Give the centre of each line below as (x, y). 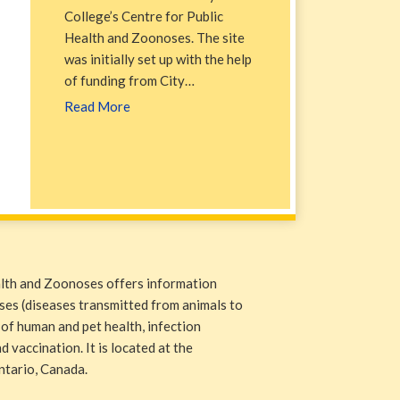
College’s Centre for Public (143, 16)
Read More (97, 106)
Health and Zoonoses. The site (154, 37)
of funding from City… (129, 80)
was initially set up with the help (158, 59)
